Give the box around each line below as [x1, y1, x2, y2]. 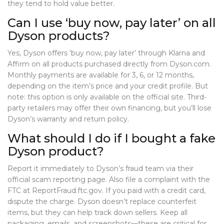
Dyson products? [7, 28, 110, 43]
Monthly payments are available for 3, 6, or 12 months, [7, 70, 194, 80]
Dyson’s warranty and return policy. [7, 114, 129, 124]
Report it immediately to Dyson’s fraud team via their [7, 164, 193, 173]
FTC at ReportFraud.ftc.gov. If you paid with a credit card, [7, 186, 205, 195]
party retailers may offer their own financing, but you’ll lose [7, 103, 211, 113]
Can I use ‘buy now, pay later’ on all [7, 15, 216, 30]
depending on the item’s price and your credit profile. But [7, 81, 208, 91]
